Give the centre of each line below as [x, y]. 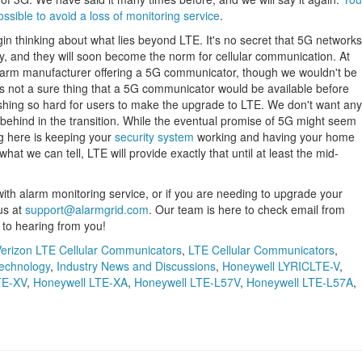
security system [154, 137]
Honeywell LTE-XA [80, 282]
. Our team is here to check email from [247, 209]
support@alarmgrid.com [87, 209]
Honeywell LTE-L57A [300, 282]
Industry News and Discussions [136, 266]
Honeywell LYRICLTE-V [281, 266]
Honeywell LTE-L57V [187, 282]
